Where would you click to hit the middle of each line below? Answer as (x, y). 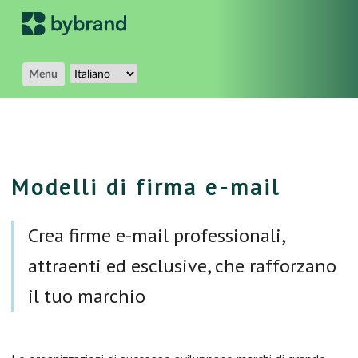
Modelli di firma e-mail (146, 187)
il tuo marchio (87, 296)
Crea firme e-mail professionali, (157, 236)
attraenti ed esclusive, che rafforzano (182, 266)
